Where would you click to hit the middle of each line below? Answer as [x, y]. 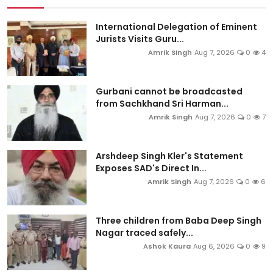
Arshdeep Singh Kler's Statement [169, 156]
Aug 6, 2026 [214, 246]
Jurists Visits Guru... [140, 39]
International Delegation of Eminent [176, 27]
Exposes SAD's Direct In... [151, 168]
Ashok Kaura [167, 246]
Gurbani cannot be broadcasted [169, 91]
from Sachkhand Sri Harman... [162, 103]
